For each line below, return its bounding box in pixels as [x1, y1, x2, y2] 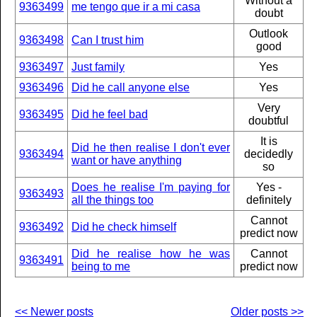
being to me [71, 260, 130, 272]
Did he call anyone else [71, 81, 190, 93]
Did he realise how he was [71, 248, 230, 260]
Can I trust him [71, 34, 144, 46]
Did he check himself [71, 221, 176, 233]
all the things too [71, 194, 154, 206]
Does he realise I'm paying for [71, 181, 230, 193]
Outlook [249, 28, 288, 40]
